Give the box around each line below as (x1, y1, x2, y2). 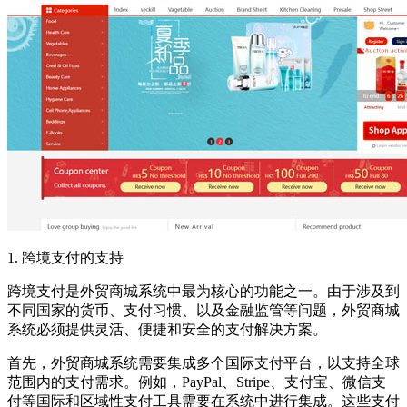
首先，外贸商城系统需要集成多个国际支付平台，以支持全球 (7, 355, 400, 372)
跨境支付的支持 (22, 250, 124, 266)
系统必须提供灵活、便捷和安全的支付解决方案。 (7, 322, 327, 338)
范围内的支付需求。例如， (7, 374, 182, 391)
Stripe (236, 374, 270, 391)
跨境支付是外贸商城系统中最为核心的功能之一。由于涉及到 (7, 283, 400, 300)
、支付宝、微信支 (270, 374, 386, 391)
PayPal (182, 374, 222, 391)
